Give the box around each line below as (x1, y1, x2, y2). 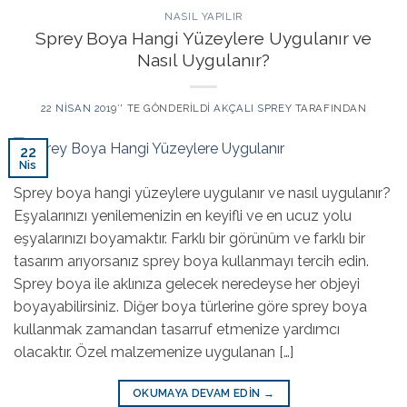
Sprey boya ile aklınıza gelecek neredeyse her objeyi (14, 275, 360, 293)
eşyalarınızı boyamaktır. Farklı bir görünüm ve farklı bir (14, 230, 365, 248)
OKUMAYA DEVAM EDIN (132, 387, 263, 401)
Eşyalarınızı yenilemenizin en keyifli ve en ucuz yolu (14, 207, 352, 225)
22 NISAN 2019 (40, 101, 117, 114)
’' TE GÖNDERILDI (116, 101, 211, 114)
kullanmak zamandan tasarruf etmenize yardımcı (14, 321, 340, 339)
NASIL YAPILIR (164, 10, 243, 24)
